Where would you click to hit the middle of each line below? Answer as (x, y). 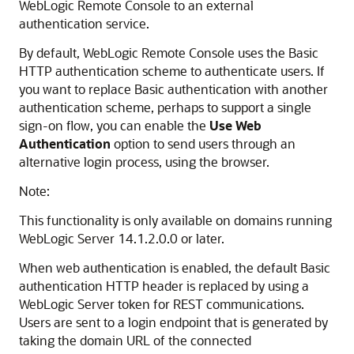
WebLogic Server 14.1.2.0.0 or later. (122, 238)
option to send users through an (203, 143)
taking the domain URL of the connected (135, 340)
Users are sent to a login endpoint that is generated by (173, 322)
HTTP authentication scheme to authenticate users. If (172, 71)
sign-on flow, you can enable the (114, 125)
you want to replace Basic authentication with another (173, 89)
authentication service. (84, 23)
